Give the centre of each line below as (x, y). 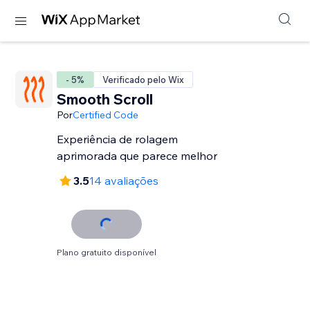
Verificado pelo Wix (144, 80)
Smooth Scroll (105, 99)
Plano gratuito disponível (107, 252)
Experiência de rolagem (118, 139)
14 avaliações (124, 181)
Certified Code (106, 115)
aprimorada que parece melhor (137, 156)
